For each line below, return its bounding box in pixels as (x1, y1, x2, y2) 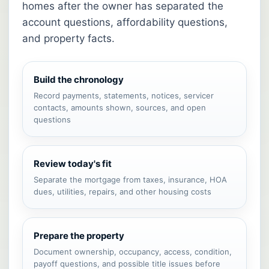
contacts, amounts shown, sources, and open (34, 103, 206, 113)
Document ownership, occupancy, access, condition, (34, 247, 232, 257)
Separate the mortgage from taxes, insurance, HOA (34, 175, 227, 185)
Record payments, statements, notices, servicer (34, 91, 214, 101)
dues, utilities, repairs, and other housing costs (34, 187, 211, 197)
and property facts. (22, 32, 115, 45)
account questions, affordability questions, (22, 16, 228, 29)
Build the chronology (34, 74, 124, 86)
